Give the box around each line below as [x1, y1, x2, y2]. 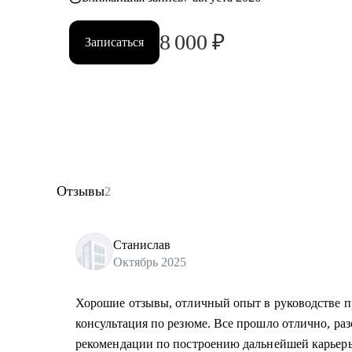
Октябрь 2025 [113, 255, 186, 269]
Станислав [113, 237, 170, 251]
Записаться [85, 35, 144, 49]
